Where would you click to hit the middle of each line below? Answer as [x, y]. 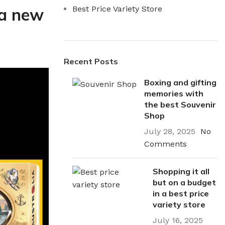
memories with [174, 93]
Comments [165, 144]
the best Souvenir [180, 104]
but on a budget [184, 182]
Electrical [95, 213]
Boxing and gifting [180, 82]
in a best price [181, 193]
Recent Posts [91, 61]
